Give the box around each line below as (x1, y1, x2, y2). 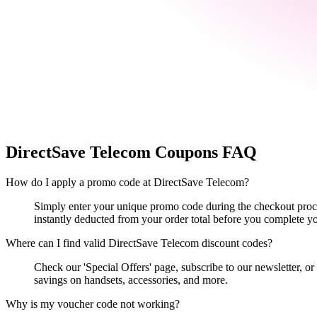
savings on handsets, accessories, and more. (34, 274, 228, 287)
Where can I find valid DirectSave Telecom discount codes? (6, 237, 272, 250)
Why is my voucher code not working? (6, 298, 180, 311)
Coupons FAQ (151, 143, 257, 162)
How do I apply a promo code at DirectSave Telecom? (6, 176, 249, 189)
